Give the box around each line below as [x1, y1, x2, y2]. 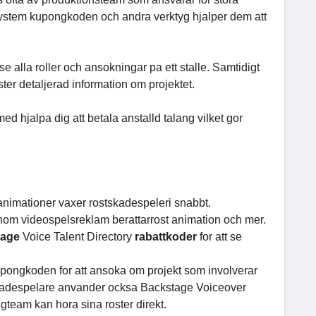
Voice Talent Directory [23, 231, 135, 243]
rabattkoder [135, 231, 200, 243]
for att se [200, 231, 242, 243]
